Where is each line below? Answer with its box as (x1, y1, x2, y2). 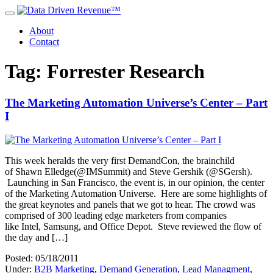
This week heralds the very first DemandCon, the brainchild (5, 155, 235, 166)
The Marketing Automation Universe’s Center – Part (5, 96, 268, 109)
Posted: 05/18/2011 (5, 252, 79, 263)
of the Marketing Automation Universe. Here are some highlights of (5, 188, 267, 199)
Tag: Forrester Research (5, 60, 205, 83)
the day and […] (5, 232, 68, 243)
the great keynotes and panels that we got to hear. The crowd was (5, 199, 255, 210)
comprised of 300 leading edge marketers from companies (5, 210, 227, 221)
